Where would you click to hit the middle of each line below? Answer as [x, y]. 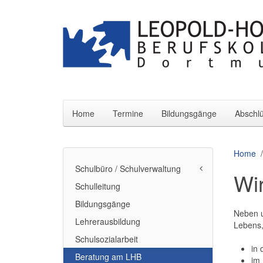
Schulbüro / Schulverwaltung [128, 168]
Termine [128, 113]
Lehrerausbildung [108, 221]
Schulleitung [98, 186]
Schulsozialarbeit [107, 239]
